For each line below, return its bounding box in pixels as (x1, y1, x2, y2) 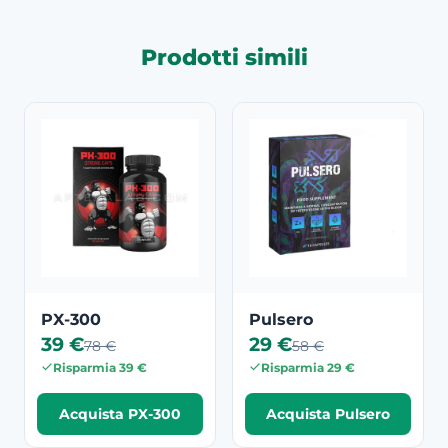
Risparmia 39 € (53, 359, 147, 375)
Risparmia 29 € (261, 359, 355, 375)
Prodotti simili (140, 42, 308, 71)
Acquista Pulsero (266, 404, 390, 423)
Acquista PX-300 (59, 404, 181, 423)
